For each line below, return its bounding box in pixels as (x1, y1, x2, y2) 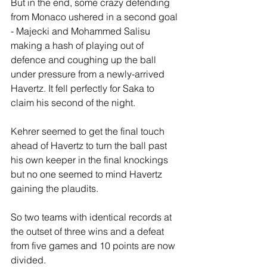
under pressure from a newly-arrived (11, 68, 167, 80)
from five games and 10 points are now (11, 240, 178, 252)
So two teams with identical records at (11, 211, 174, 223)
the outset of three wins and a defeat (11, 225, 166, 238)
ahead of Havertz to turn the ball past (11, 139, 169, 152)
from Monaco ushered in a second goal (11, 11, 180, 23)
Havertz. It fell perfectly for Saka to (11, 82, 157, 95)
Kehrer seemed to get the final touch (11, 125, 167, 138)
